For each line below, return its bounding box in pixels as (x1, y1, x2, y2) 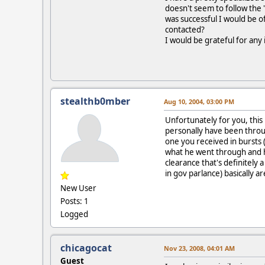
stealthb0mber (60, 94, 130, 108)
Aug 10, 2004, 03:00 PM (164, 96, 234, 106)
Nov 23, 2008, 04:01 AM (164, 243, 235, 253)
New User (60, 182, 96, 193)
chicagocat (60, 241, 112, 254)
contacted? (165, 24, 205, 35)
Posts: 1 (60, 195, 89, 206)
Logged (60, 208, 88, 219)
